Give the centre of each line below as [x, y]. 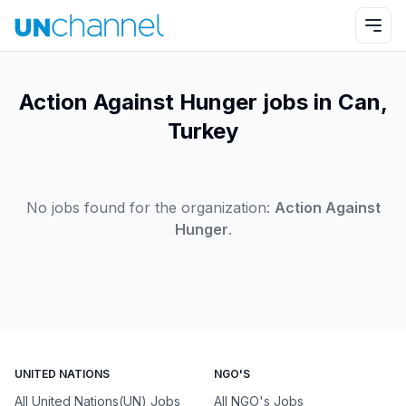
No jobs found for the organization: [148, 208]
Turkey [203, 131]
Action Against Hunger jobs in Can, [203, 102]
